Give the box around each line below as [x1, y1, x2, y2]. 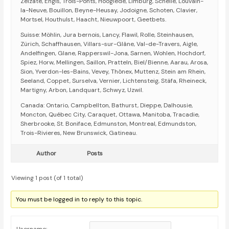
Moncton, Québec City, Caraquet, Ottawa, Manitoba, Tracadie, [20, 110, 200, 119]
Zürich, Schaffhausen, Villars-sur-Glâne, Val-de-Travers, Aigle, [20, 40, 198, 49]
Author [36, 149, 56, 158]
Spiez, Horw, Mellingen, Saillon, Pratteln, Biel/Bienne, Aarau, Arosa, [20, 58, 209, 67]
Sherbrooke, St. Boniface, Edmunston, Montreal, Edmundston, [20, 120, 197, 128]
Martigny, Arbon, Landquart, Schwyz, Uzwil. [20, 86, 144, 95]
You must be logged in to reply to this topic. [16, 195, 143, 204]
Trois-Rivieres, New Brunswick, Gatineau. [20, 129, 138, 138]
